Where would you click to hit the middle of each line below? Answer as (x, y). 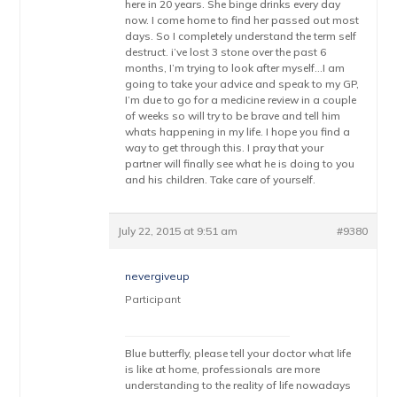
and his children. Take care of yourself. (221, 179)
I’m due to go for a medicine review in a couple (241, 100)
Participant (153, 299)
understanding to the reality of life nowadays (238, 385)
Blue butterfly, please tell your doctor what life (238, 353)
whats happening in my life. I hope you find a (238, 132)
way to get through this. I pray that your (225, 148)
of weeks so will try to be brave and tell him (233, 116)
